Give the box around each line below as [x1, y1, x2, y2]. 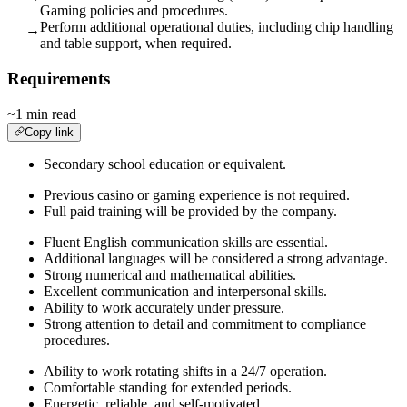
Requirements [7, 68, 110, 88]
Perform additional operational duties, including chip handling [40, 19, 393, 35]
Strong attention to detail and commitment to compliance [44, 315, 366, 332]
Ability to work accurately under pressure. [44, 299, 284, 315]
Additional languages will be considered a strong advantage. [44, 250, 388, 266]
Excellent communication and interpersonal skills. [44, 283, 327, 299]
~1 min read [7, 105, 76, 122]
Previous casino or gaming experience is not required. [44, 186, 350, 203]
